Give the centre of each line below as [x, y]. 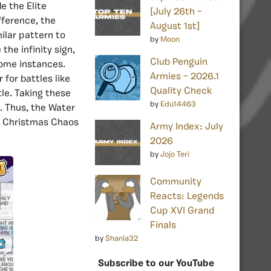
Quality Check [181, 91]
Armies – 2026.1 [184, 77]
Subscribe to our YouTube [156, 263]
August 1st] [175, 26]
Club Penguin [179, 62]
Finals [163, 225]
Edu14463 [178, 104]
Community [176, 182]
